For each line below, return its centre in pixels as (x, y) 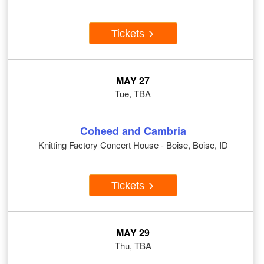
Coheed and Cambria (133, 131)
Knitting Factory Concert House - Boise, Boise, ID (133, 145)
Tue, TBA (133, 94)
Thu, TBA (133, 246)
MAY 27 (133, 81)
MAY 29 (133, 233)
